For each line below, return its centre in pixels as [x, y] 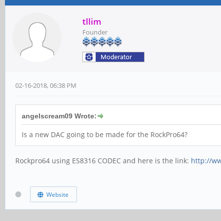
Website [56, 194]
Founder [95, 32]
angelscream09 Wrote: [59, 116]
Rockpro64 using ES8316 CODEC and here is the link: [103, 161]
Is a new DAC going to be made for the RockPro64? [105, 134]
